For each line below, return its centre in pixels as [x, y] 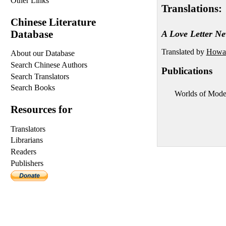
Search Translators [40, 76]
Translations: [191, 9]
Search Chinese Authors [49, 65]
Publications [187, 71]
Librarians [27, 140]
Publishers [27, 163]
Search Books [33, 88]
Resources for [42, 109]
